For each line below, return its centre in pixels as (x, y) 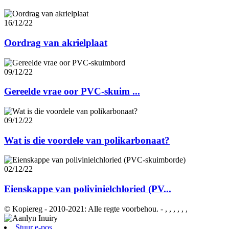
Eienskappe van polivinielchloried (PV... (88, 189)
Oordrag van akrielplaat (56, 42)
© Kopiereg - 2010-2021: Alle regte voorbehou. (81, 209)
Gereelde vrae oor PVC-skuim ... (72, 91)
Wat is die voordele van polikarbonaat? (87, 140)
